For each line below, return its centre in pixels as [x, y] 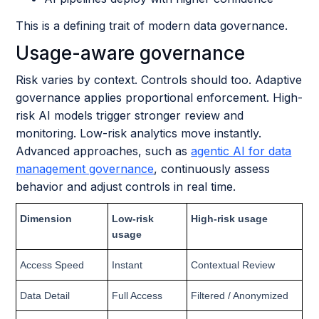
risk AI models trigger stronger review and [130, 115]
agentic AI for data [241, 151]
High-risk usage [230, 219]
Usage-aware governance [131, 53]
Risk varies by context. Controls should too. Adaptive [159, 80]
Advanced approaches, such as [104, 151]
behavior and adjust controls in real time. [126, 187]
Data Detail [45, 296]
